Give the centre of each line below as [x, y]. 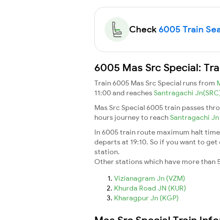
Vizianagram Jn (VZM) [150, 178]
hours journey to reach [132, 117]
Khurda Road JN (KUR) [150, 188]
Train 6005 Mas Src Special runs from [155, 83]
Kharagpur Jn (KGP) [146, 198]
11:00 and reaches [124, 93]
